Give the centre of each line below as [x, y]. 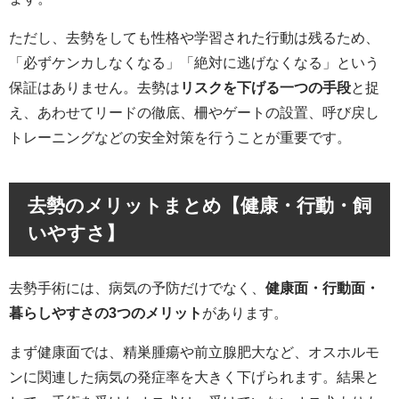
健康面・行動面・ [322, 287]
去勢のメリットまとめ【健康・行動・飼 [199, 206]
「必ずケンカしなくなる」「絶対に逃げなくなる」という [194, 63]
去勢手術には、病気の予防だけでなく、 [137, 287]
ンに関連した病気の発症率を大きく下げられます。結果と [194, 376]
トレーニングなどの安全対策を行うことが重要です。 [180, 138]
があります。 [245, 312]
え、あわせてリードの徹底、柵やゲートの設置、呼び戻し [194, 113]
